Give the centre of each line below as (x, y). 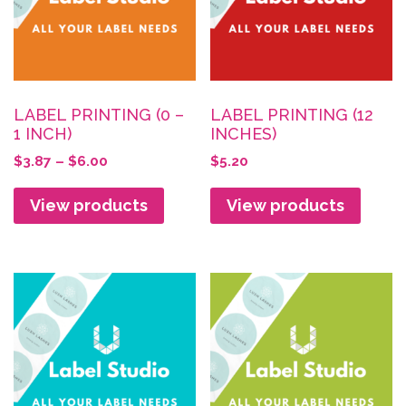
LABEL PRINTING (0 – (99, 115)
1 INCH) (43, 134)
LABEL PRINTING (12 (292, 115)
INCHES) (244, 134)
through (135, 223)
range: (130, 182)
